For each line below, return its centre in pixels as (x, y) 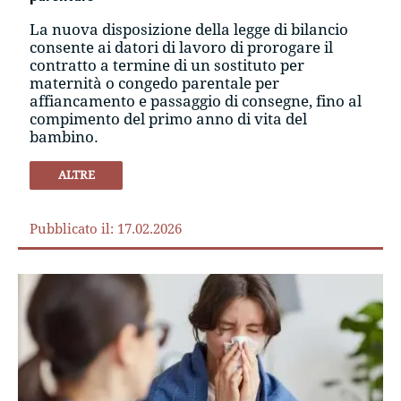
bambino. (64, 137)
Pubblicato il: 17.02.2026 (106, 229)
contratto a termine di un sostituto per (167, 65)
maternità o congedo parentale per (155, 83)
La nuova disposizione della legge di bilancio (189, 29)
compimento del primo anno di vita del (169, 119)
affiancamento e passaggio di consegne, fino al (196, 101)
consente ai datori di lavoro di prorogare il (182, 47)
